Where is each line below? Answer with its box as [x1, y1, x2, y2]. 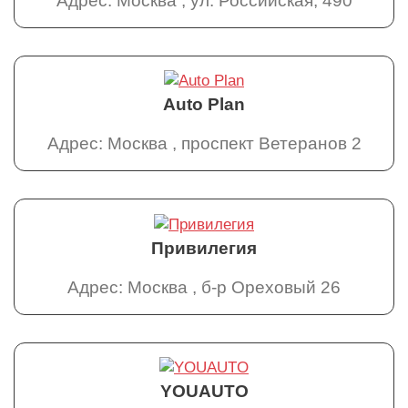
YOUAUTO [159, 382, 249, 402]
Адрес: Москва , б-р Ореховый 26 [67, 277, 341, 297]
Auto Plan [163, 95, 245, 115]
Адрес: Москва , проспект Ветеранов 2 [46, 134, 362, 154]
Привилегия [151, 238, 257, 258]
